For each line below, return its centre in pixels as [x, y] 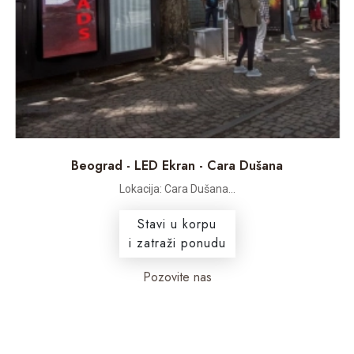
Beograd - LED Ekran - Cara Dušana [177, 166]
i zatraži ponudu [177, 243]
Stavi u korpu [177, 224]
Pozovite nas [177, 277]
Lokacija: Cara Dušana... [177, 189]
